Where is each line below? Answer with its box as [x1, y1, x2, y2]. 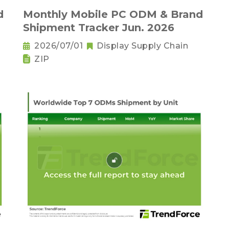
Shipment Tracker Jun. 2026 [23, 21, 174, 34]
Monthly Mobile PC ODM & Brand [23, 8, 203, 20]
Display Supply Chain [97, 40, 188, 51]
